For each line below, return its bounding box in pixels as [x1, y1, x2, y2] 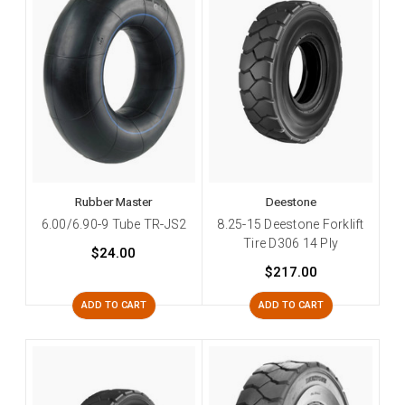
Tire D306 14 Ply [243, 235, 339, 250]
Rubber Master [75, 194, 153, 209]
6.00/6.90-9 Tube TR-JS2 [41, 216, 187, 231]
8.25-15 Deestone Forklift [217, 216, 364, 231]
